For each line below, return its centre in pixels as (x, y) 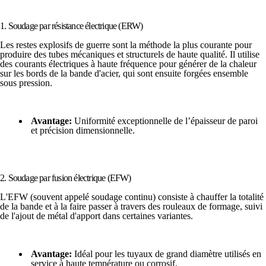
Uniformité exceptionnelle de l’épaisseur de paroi (165, 121)
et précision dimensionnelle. (83, 130)
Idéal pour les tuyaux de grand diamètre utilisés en (167, 254)
